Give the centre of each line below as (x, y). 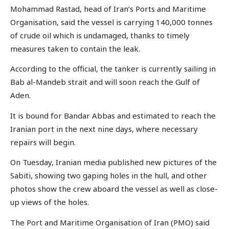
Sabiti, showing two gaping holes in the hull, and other (109, 176)
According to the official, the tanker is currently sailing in (113, 69)
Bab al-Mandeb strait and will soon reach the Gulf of (105, 82)
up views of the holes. (50, 202)
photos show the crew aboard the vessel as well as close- (114, 189)
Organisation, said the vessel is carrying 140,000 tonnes (111, 22)
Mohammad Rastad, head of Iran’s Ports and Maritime (108, 8)
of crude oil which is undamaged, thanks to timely (100, 35)
